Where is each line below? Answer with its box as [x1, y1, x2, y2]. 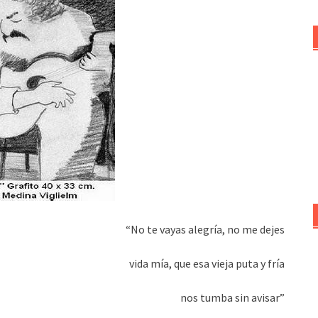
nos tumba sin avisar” [180, 290, 285, 305]
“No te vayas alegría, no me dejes [125, 222, 285, 236]
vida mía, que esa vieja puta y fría [128, 256, 285, 270]
